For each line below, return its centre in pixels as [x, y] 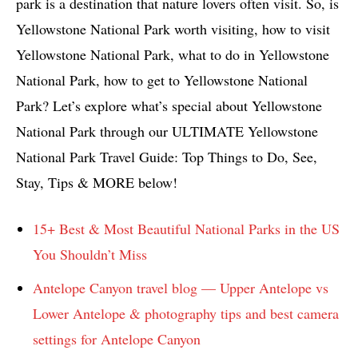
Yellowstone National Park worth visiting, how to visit [173, 28]
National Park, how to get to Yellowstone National [162, 80]
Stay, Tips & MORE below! [97, 182]
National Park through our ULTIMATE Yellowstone [167, 131]
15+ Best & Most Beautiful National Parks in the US [186, 228]
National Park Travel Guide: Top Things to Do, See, [167, 156]
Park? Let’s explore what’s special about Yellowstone [169, 105]
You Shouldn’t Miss [90, 254]
